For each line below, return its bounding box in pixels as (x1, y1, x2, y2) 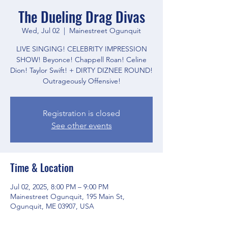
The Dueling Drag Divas (18, 6, 145, 27)
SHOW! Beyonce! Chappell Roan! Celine (16, 54, 147, 64)
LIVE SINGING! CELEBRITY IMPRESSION (16, 44, 147, 53)
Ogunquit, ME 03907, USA (10, 201, 94, 211)
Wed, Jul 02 (22, 25, 60, 35)
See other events (51, 120, 112, 130)
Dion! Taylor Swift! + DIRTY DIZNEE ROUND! (10, 65, 153, 75)
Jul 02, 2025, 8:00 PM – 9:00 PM (10, 182, 108, 191)
